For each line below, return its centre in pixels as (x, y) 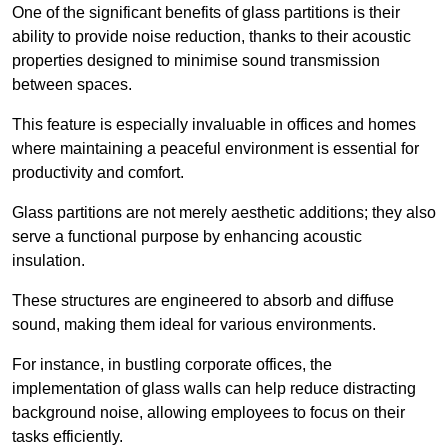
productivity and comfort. (98, 173)
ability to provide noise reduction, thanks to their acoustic (211, 37)
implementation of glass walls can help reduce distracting (214, 389)
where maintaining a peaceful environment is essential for (215, 149)
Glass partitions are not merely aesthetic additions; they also (224, 213)
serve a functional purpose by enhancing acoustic (187, 237)
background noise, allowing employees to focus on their (208, 413)
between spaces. (72, 85)
